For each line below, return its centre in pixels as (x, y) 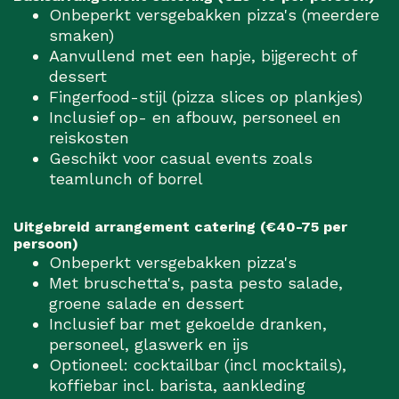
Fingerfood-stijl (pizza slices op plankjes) (206, 97)
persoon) (46, 244)
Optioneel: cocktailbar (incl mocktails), (198, 365)
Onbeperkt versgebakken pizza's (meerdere (214, 15)
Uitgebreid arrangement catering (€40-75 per (180, 227)
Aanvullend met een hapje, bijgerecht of (203, 56)
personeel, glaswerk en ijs (149, 345)
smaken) (81, 36)
